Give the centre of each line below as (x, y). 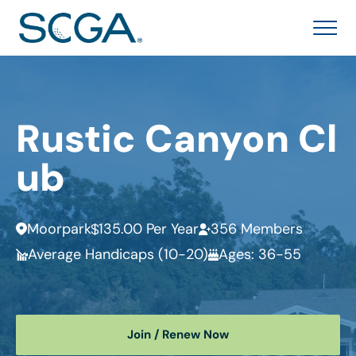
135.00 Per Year (149, 229)
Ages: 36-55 (260, 254)
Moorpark (59, 229)
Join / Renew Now (178, 335)
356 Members (257, 229)
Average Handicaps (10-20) (118, 254)
